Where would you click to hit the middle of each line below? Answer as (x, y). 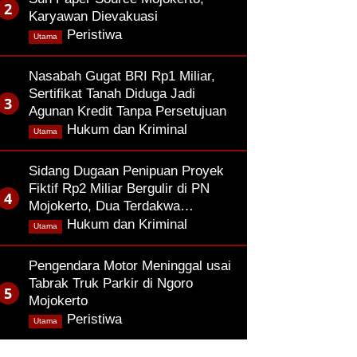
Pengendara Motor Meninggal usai (130, 266)
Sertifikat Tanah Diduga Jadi (112, 94)
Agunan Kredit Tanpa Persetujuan (127, 111)
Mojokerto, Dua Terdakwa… (111, 206)
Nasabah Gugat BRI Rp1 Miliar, (122, 76)
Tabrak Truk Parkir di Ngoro (111, 283)
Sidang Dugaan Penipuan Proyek (126, 171)
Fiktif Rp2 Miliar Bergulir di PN (119, 188)
